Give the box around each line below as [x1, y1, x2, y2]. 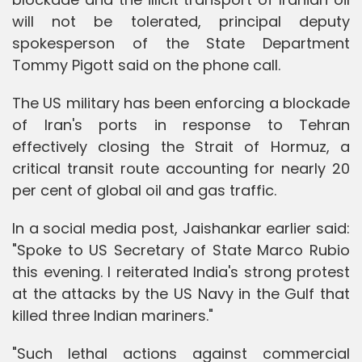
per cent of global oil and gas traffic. [12, 179, 276, 200]
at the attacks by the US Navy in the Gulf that [12, 283, 350, 304]
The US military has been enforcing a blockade [12, 92, 350, 113]
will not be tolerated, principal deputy [12, 11, 350, 32]
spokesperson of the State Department [12, 32, 350, 53]
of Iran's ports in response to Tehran [12, 114, 350, 135]
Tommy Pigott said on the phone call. [12, 54, 280, 75]
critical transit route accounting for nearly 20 [12, 158, 350, 179]
